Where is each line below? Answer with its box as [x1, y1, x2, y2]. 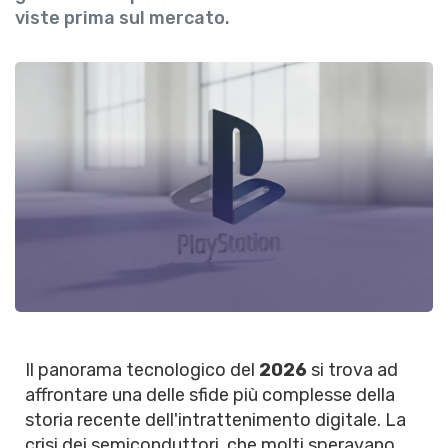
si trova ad [307, 359, 398, 381]
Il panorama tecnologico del [25, 359, 259, 381]
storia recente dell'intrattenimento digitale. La [25, 409, 406, 431]
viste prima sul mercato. [15, 7, 230, 29]
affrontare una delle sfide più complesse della [25, 384, 395, 406]
